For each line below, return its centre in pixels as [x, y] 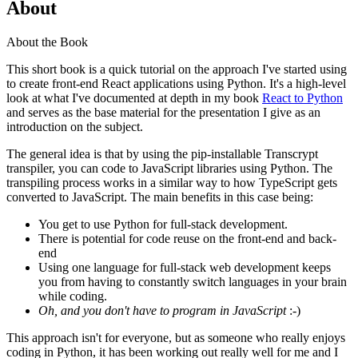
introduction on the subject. [75, 126]
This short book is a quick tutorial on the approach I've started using [177, 69]
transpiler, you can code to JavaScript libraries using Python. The [169, 168]
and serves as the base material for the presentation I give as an [163, 112]
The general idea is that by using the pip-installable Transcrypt [162, 153]
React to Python [302, 97]
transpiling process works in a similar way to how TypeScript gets [172, 182]
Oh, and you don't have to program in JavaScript [162, 310]
